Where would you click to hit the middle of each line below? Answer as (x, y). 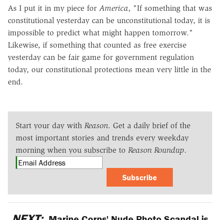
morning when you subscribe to (72, 150)
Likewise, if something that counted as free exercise (97, 45)
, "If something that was (170, 8)
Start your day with (50, 125)
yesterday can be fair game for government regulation (101, 57)
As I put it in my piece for (54, 8)
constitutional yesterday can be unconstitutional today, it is (109, 20)
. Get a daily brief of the (149, 125)
